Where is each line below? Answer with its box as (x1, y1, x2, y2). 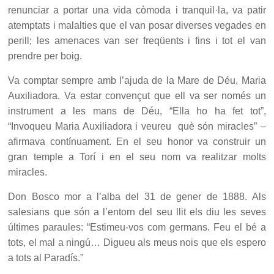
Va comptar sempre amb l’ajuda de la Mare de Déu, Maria (8, 75, 266, 86)
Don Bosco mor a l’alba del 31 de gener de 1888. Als (8, 191, 266, 202)
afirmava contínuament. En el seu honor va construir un (8, 136, 266, 147)
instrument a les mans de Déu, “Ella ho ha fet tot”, (8, 106, 266, 117)
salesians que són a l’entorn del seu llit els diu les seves (8, 207, 266, 218)
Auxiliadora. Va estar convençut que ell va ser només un (8, 91, 266, 102)
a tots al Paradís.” (8, 253, 84, 264)
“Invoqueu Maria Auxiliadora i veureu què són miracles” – (8, 121, 266, 132)
